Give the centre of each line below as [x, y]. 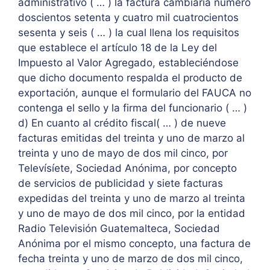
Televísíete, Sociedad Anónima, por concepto [127, 168]
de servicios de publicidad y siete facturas [121, 184]
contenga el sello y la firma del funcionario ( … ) [133, 108]
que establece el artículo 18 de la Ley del [118, 48]
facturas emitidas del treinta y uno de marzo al [131, 138]
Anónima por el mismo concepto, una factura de [134, 244]
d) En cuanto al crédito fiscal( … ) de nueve [122, 123]
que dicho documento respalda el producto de [130, 78]
